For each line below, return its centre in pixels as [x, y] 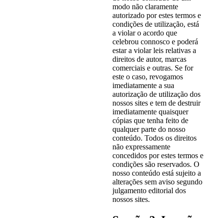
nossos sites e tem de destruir [156, 103]
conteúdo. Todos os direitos [154, 138]
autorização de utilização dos [156, 94]
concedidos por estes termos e [158, 156]
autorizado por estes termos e [156, 16]
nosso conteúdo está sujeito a [156, 173]
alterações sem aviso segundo [157, 182]
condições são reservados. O [156, 164]
